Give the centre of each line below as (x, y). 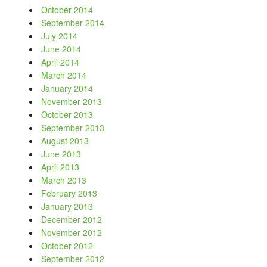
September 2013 (73, 128)
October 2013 (67, 114)
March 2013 (64, 180)
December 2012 (72, 219)
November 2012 (72, 232)
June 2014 (61, 49)
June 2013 (61, 154)
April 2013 (60, 167)
